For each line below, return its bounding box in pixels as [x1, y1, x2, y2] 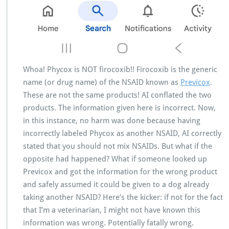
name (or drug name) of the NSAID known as [23, 78, 180, 87]
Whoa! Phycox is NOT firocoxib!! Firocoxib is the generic [23, 65, 217, 74]
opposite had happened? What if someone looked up [23, 154, 207, 164]
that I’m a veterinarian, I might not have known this [23, 205, 200, 215]
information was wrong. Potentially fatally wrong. [23, 218, 194, 227]
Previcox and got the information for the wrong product [23, 167, 217, 176]
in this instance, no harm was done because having [23, 116, 200, 125]
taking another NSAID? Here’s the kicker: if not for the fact [23, 193, 223, 202]
